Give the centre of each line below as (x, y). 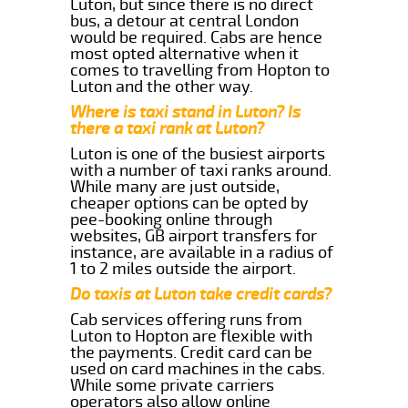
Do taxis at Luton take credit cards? (201, 294)
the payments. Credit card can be (192, 352)
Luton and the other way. (162, 86)
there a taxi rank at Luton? (168, 128)
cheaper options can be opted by (190, 203)
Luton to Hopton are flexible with (192, 336)
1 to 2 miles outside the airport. (184, 268)
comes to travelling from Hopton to (200, 70)
